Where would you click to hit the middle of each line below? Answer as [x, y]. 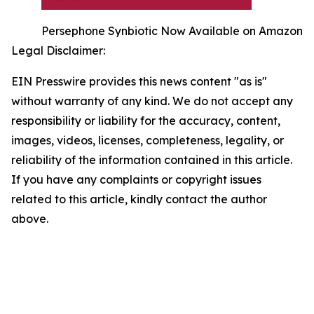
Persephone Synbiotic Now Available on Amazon [172, 31]
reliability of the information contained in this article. [152, 160]
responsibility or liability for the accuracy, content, [146, 121]
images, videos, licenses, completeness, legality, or [148, 140]
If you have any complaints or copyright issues [136, 179]
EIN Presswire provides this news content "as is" [139, 81]
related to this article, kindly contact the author [139, 199]
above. [30, 219]
